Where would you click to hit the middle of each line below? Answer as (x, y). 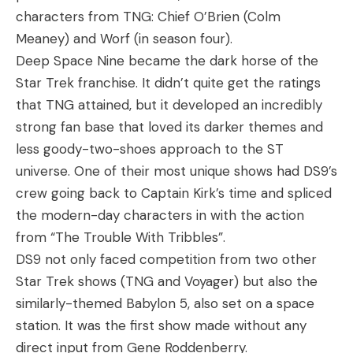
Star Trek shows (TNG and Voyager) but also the (167, 281)
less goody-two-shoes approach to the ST (150, 149)
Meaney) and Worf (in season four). (124, 39)
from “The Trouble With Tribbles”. (121, 237)
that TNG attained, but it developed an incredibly (169, 105)
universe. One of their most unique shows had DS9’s (176, 171)
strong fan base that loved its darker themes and (169, 127)
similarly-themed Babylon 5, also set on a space (165, 303)
